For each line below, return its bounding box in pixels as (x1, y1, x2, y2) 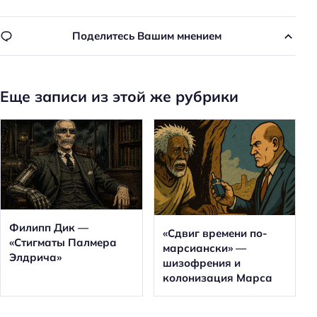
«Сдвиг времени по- (162, 226, 267, 241)
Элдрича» (9, 250, 62, 264)
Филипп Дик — (9, 220, 88, 234)
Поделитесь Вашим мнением (72, 29, 221, 43)
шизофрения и (162, 256, 241, 270)
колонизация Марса (162, 271, 272, 285)
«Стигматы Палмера (9, 235, 117, 249)
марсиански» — (162, 241, 246, 255)
